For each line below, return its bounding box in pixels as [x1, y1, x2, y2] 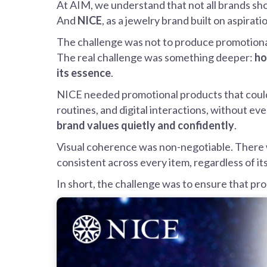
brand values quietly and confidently [57, 119, 234, 132]
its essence [57, 66, 111, 80]
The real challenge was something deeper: [57, 51, 254, 64]
